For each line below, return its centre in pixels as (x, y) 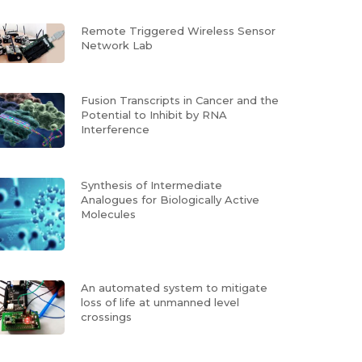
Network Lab (116, 45)
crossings (106, 316)
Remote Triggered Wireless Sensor (178, 31)
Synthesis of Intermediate (151, 185)
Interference (115, 129)
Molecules (108, 214)
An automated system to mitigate (174, 287)
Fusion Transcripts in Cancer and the (179, 100)
